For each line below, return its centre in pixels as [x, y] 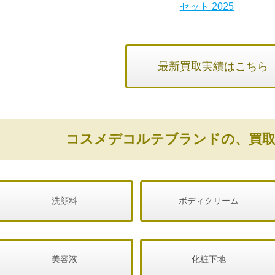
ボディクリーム [208, 201]
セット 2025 [207, 7]
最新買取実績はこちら [213, 67]
